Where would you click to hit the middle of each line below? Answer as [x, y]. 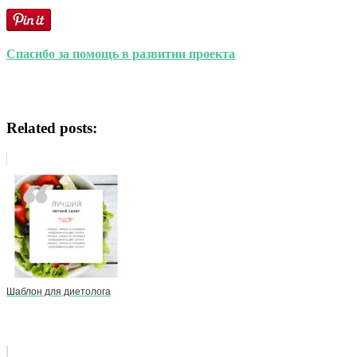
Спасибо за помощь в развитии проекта [121, 54]
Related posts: [52, 127]
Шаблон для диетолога [59, 291]
